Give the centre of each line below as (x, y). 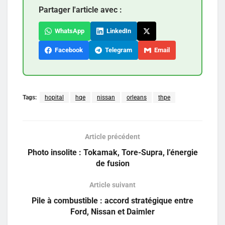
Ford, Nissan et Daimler (113, 212)
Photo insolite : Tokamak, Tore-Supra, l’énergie (113, 153)
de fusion (113, 164)
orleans (137, 98)
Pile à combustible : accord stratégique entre (113, 201)
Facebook (67, 50)
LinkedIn (117, 31)
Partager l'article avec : (80, 10)
